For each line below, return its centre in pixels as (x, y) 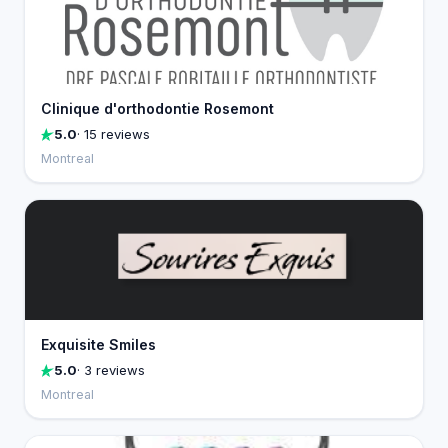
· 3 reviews (111, 370)
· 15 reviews (113, 134)
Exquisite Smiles (98, 344)
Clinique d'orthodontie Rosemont (157, 108)
